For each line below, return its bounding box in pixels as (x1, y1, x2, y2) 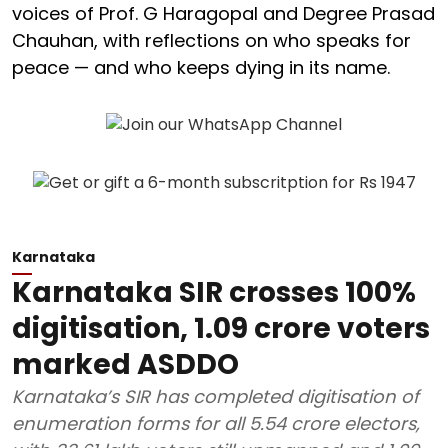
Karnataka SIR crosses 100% (12, 272, 416, 312)
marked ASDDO (12, 344, 239, 384)
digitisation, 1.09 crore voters (12, 308, 430, 348)
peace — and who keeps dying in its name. (12, 54, 390, 80)
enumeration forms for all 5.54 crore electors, (12, 410, 420, 436)
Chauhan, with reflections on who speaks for (12, 27, 411, 53)
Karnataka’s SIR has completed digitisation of (12, 383, 419, 409)
